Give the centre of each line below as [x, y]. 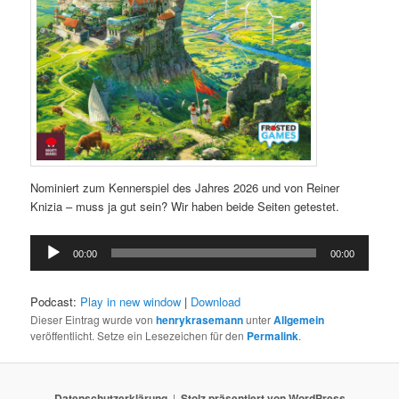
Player [46, 262]
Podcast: [56, 301]
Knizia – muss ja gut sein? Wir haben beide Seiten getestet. [185, 207]
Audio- [46, 243]
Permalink [273, 335]
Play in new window [131, 301]
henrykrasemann [200, 319]
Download [216, 301]
